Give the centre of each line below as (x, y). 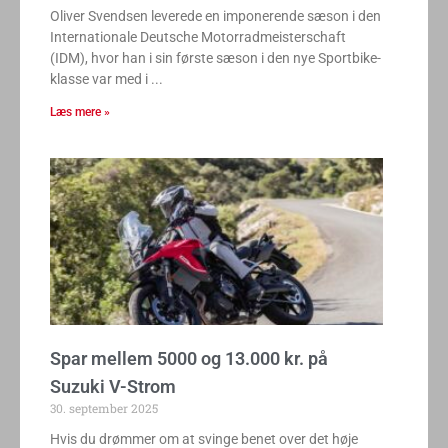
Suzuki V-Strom (113, 386)
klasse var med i (99, 79)
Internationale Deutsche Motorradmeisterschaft (198, 37)
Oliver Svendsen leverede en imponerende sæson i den (215, 16)
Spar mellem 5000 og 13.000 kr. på (189, 358)
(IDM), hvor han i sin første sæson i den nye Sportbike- (215, 58)
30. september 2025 (104, 407)
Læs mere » (80, 112)
